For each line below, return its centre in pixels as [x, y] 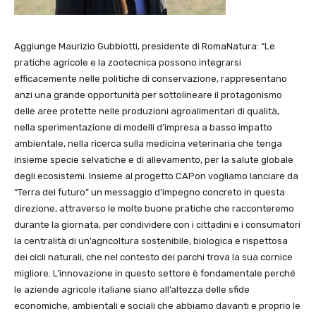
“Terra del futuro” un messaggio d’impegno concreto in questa [150, 192]
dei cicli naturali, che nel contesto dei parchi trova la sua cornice [153, 257]
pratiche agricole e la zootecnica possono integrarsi [128, 62]
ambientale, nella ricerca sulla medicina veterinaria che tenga [148, 143]
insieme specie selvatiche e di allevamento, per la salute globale [154, 159]
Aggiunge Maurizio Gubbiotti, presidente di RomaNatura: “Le [145, 46]
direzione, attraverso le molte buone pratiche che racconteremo [154, 208]
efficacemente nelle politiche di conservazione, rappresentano [151, 78]
